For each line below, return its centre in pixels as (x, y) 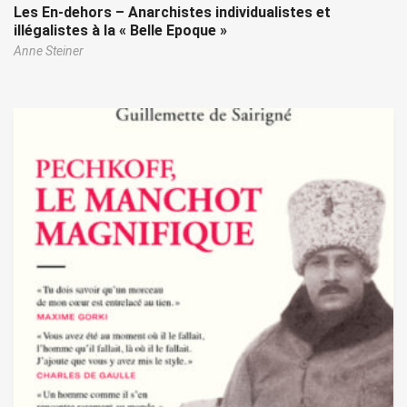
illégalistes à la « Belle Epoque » (120, 31)
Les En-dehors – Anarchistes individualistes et (172, 13)
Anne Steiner (49, 51)
